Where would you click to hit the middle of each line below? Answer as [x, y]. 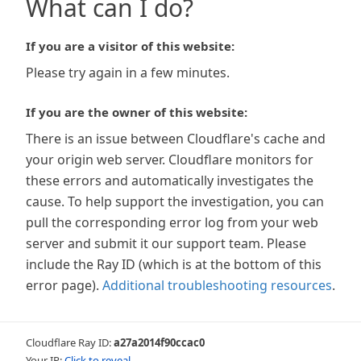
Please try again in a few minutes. [128, 73]
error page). [62, 285]
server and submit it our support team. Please [166, 243]
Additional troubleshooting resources [217, 285]
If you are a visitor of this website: [130, 46]
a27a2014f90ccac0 [159, 342]
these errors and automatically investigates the [170, 180]
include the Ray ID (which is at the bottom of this [174, 264]
